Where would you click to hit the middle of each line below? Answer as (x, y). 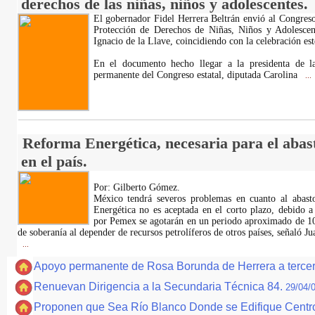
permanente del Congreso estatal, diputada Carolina (197, 75)
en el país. (54, 161)
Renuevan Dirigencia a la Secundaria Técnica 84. (160, 287)
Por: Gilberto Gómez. (136, 187)
